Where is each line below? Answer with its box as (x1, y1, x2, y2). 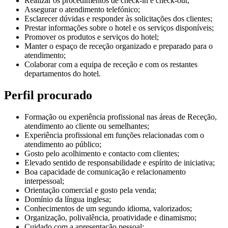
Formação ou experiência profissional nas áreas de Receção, (24, 112, 217, 121)
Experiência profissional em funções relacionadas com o (24, 130, 204, 139)
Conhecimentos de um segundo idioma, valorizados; (24, 204, 192, 213)
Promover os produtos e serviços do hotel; (24, 32, 159, 41)
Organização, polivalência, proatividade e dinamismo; (24, 213, 196, 222)
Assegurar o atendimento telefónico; (24, 5, 140, 14)
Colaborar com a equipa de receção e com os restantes (24, 60, 197, 69)
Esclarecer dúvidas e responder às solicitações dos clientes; (24, 14, 212, 23)
